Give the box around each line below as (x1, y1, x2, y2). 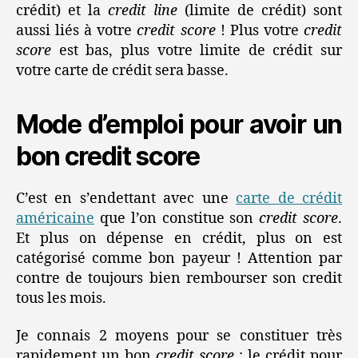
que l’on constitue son (94, 209, 260, 228)
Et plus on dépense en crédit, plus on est (16, 229, 342, 248)
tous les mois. (16, 288, 106, 308)
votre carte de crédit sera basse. (16, 61, 229, 80)
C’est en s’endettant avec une (16, 189, 237, 208)
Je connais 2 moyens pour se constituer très (16, 327, 342, 346)
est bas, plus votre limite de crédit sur (51, 41, 342, 60)
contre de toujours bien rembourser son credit (16, 268, 342, 288)
